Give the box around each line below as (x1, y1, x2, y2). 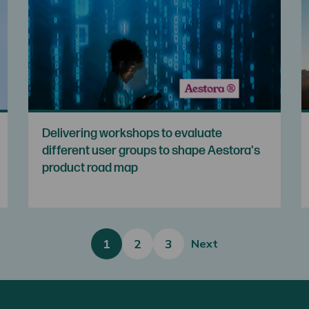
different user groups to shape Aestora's (41, 143, 260, 158)
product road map (41, 160, 138, 175)
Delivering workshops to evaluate (41, 126, 222, 141)
